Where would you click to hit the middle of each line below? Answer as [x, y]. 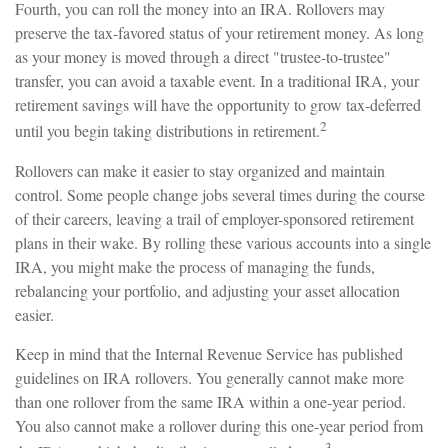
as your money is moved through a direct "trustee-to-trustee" [203, 57]
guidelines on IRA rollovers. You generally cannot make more [209, 377]
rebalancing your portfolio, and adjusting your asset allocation [207, 290]
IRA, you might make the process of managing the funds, [195, 266]
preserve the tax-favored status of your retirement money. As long [219, 33]
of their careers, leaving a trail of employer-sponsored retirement [214, 218]
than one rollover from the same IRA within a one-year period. [210, 401]
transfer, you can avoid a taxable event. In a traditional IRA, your [217, 81]
